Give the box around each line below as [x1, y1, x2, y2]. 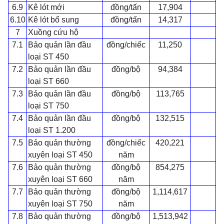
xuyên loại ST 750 [27, 199, 92, 208]
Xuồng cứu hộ [27, 27, 78, 36]
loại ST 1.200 [27, 125, 75, 134]
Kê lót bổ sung [27, 15, 79, 24]
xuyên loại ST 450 [27, 150, 92, 159]
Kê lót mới [27, 2, 64, 11]
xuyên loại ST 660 [27, 174, 92, 183]
